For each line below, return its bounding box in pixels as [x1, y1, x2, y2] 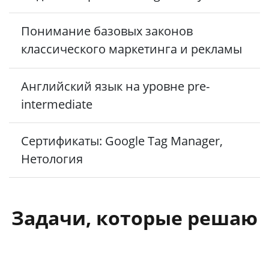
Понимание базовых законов [21, 23, 193, 40]
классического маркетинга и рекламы [21, 41, 242, 58]
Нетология [21, 151, 83, 168]
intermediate [21, 95, 92, 112]
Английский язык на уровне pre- [21, 77, 210, 94]
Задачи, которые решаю [11, 205, 258, 231]
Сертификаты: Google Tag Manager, [21, 133, 223, 150]
